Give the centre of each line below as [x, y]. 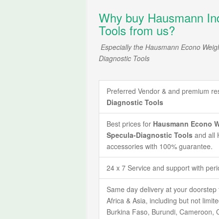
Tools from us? [137, 30]
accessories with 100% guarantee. [160, 146]
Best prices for [130, 123]
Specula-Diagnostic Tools [151, 135]
